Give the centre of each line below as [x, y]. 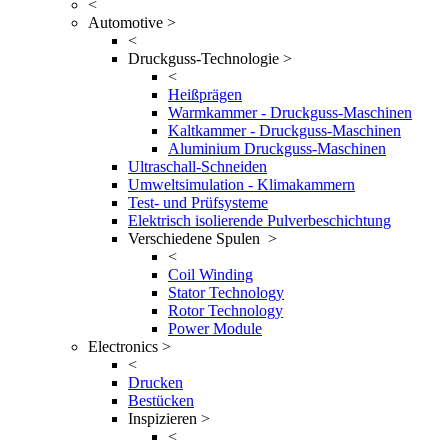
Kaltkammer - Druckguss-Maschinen [284, 130]
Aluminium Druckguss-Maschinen [277, 148]
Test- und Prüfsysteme [198, 202]
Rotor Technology [225, 310]
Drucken [155, 382]
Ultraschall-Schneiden [197, 166]
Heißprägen [205, 94]
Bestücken [161, 400]
